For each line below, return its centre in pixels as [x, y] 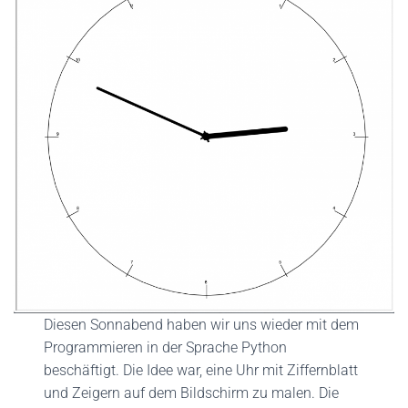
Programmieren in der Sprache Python [166, 348]
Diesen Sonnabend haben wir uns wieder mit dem [202, 325]
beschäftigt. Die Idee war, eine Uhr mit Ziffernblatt [201, 371]
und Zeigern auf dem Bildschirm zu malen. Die [192, 393]
